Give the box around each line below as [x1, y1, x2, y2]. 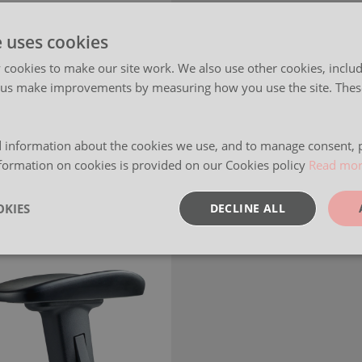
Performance [74, 249, 149, 266]
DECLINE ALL [209, 200, 285, 216]
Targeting [223, 249, 279, 266]
